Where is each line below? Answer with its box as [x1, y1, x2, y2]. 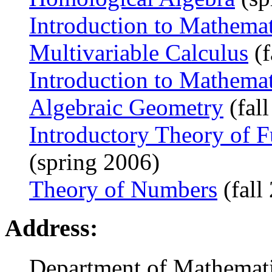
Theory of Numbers [29, 175, 217, 202]
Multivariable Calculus [29, 39, 248, 66]
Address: [5, 214, 98, 242]
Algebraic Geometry [29, 93, 223, 120]
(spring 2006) [29, 148, 160, 175]
